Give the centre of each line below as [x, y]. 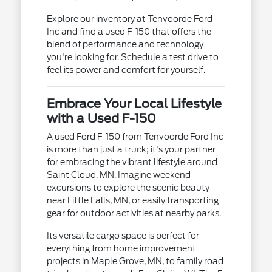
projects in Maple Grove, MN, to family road [135, 261]
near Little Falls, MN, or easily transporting [132, 200]
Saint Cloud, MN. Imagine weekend [118, 175]
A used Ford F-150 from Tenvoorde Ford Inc [135, 137]
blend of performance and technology [125, 44]
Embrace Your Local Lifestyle [134, 104]
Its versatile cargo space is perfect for [123, 236]
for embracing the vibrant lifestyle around [132, 162]
